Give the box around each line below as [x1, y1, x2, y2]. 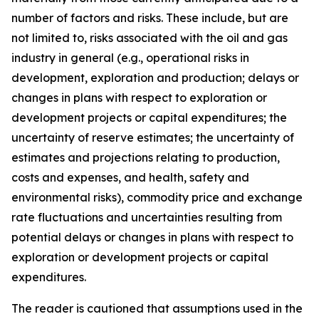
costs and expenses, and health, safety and [11, 170, 249, 184]
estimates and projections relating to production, [11, 150, 280, 164]
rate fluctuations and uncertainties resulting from [11, 210, 282, 224]
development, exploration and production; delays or [11, 70, 299, 85]
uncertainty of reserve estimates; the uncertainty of [11, 130, 294, 145]
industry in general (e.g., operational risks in [11, 51, 249, 65]
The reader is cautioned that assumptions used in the [11, 301, 303, 315]
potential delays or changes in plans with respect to [11, 230, 293, 244]
